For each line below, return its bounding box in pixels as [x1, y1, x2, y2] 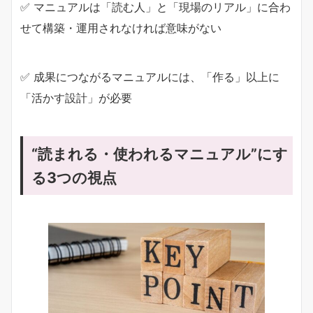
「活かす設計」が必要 [20, 91, 132, 105]
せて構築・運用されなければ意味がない [20, 21, 221, 36]
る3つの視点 [31, 168, 117, 187]
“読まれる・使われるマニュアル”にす [31, 145, 288, 163]
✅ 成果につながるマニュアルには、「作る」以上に [20, 70, 279, 85]
